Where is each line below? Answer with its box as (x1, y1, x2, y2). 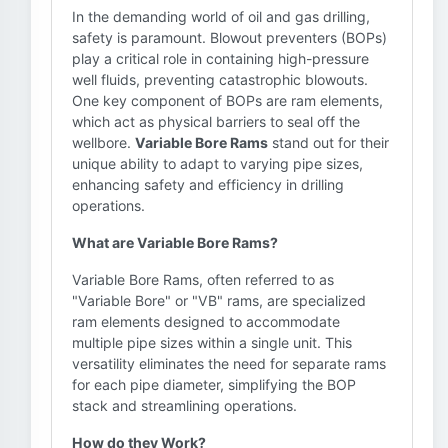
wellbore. (72, 134, 135, 151)
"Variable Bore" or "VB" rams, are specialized (72, 292, 366, 309)
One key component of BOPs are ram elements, (72, 92, 383, 109)
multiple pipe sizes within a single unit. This (72, 334, 352, 351)
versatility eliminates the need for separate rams (72, 355, 386, 372)
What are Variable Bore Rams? (72, 234, 278, 251)
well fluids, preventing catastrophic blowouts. (72, 71, 368, 88)
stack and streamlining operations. (72, 397, 297, 414)
